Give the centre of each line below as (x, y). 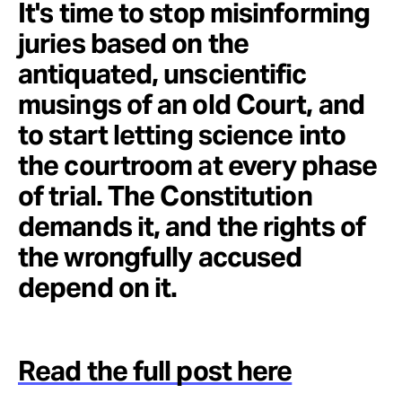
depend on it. (98, 287)
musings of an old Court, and (191, 104)
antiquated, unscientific (162, 74)
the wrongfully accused (160, 257)
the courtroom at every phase (197, 165)
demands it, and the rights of (192, 226)
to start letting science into (182, 135)
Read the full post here (155, 371)
